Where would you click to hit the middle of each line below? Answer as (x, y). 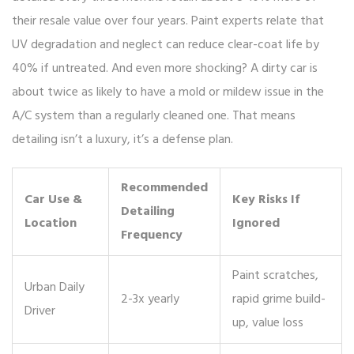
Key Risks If (266, 200)
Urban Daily (55, 288)
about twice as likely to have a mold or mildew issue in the (168, 93)
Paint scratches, (275, 276)
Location (51, 224)
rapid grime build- (279, 300)
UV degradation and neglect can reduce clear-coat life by (166, 45)
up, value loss (268, 324)
